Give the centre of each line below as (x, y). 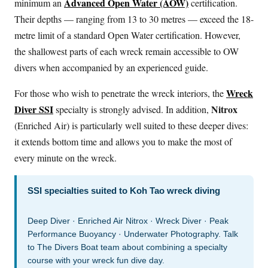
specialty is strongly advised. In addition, (132, 109)
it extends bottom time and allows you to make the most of (123, 141)
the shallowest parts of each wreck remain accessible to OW (127, 51)
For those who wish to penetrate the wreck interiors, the (120, 93)
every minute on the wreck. (66, 157)
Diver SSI (34, 109)
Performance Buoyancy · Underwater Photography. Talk (133, 234)
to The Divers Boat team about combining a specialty (127, 247)
